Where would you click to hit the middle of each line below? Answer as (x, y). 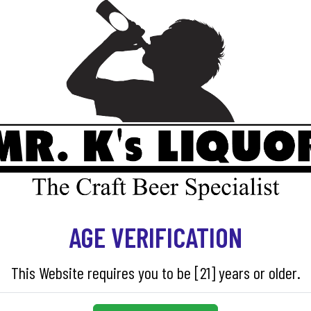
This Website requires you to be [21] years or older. (155, 272)
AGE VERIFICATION (155, 236)
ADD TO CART (245, 61)
